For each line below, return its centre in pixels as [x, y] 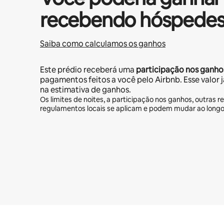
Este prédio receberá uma [88, 70]
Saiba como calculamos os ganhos [103, 44]
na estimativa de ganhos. [85, 90]
